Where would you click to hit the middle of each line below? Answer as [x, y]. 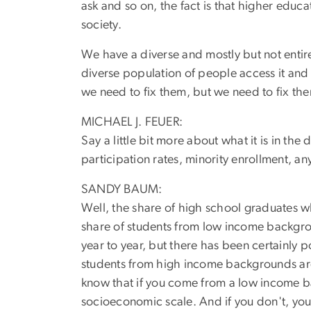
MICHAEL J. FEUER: [132, 122]
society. [103, 25]
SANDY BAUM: [122, 189]
